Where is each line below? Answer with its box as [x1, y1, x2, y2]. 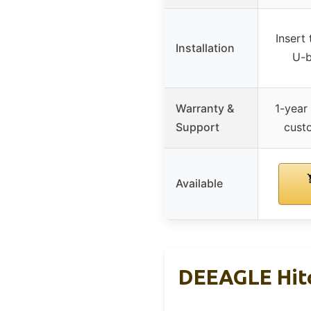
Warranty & [176, 101, 234, 116]
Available [176, 176, 223, 191]
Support [176, 120, 219, 135]
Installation [176, 41, 235, 56]
